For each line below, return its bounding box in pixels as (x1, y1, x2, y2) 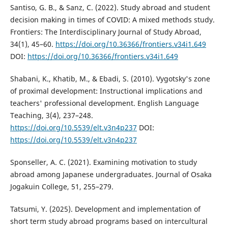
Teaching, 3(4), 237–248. (10, 110, 93, 121)
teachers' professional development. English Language (10, 98, 199, 108)
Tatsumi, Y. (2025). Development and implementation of (10, 204, 201, 214)
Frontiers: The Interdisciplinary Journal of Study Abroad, (10, 27, 202, 37)
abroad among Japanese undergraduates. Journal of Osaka (10, 169, 212, 180)
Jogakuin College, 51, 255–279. (10, 182, 113, 192)
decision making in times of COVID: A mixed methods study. (10, 15, 215, 25)
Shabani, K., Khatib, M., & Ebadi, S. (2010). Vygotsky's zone (10, 74, 210, 84)
